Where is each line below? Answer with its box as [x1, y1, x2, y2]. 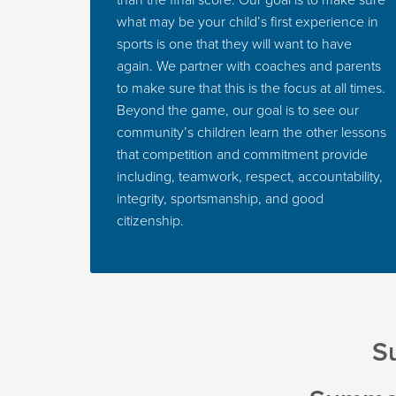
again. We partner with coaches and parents [117, 57, 381, 76]
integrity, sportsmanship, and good [117, 190, 324, 209]
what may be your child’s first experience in [117, 13, 378, 32]
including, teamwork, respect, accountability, [117, 168, 383, 187]
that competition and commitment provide [117, 146, 368, 164]
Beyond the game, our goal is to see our [117, 102, 359, 120]
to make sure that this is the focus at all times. [117, 80, 385, 98]
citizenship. [117, 212, 184, 231]
